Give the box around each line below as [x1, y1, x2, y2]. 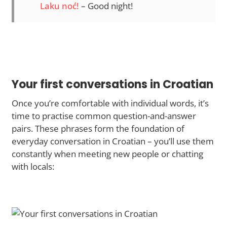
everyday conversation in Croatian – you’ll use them [12, 135, 214, 147]
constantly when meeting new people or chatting [12, 148, 203, 160]
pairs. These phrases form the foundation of [12, 123, 184, 135]
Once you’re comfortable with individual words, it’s [12, 97, 209, 109]
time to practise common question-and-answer [12, 110, 196, 122]
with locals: [12, 161, 54, 173]
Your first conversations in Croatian [12, 77, 213, 93]
